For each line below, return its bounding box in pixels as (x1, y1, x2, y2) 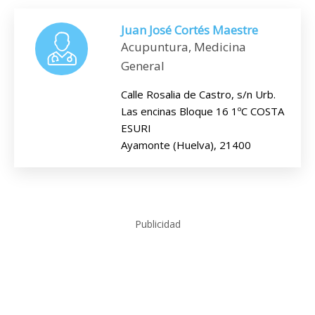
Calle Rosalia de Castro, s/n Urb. (121, 87, 276, 101)
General (121, 58, 165, 74)
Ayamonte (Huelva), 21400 (121, 138, 251, 152)
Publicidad (134, 217, 181, 231)
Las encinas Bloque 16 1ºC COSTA (121, 104, 284, 118)
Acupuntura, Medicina (121, 39, 246, 55)
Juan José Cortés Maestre (121, 22, 258, 38)
